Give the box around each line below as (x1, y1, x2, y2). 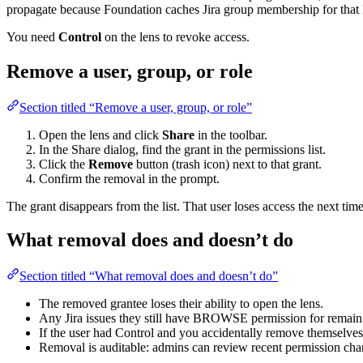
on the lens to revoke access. (101, 29, 250, 44)
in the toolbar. (194, 127, 267, 142)
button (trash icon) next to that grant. (133, 156, 322, 171)
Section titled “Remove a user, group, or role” (19, 100, 252, 114)
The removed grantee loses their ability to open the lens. (39, 297, 323, 311)
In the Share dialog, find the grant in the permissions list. (39, 142, 326, 156)
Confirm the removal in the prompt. (39, 171, 220, 186)
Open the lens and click (39, 127, 162, 142)
